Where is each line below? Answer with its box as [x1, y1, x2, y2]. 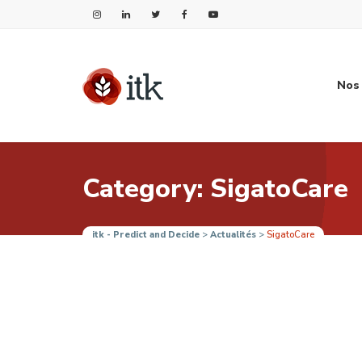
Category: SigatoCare [82, 171, 348, 206]
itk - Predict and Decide [92, 229, 200, 241]
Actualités [210, 229, 256, 241]
